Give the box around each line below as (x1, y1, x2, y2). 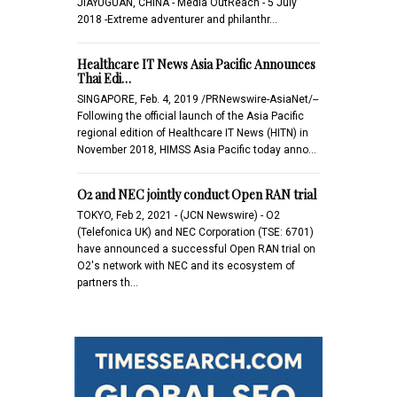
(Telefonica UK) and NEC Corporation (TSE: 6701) (77, 225, 314, 238)
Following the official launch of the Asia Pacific (77, 109, 304, 122)
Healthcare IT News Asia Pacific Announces (77, 55, 315, 73)
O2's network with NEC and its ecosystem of (77, 259, 295, 272)
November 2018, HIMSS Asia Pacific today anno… (77, 143, 316, 156)
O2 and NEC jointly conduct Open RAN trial (77, 185, 316, 203)
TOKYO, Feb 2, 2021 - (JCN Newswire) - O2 (77, 208, 280, 222)
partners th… (77, 276, 138, 289)
